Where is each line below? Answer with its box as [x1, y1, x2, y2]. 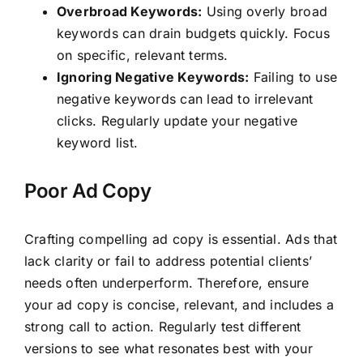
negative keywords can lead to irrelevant [56, 90, 314, 107]
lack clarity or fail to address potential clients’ [23, 252, 312, 269]
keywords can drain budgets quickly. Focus [56, 24, 330, 41]
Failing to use [249, 68, 338, 85]
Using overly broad [202, 2, 328, 19]
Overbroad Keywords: [56, 2, 203, 19]
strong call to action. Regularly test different [23, 318, 301, 335]
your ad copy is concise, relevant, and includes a [23, 296, 334, 313]
